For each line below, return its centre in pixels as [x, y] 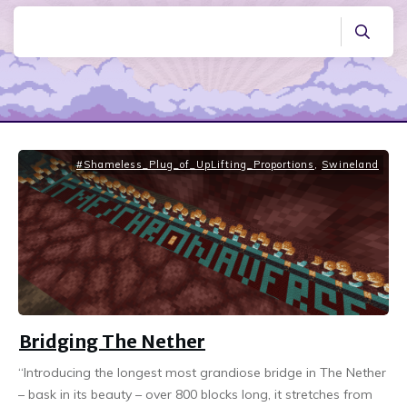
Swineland [350, 164]
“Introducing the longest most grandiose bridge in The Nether [202, 372]
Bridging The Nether [112, 341]
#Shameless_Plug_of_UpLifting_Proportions [195, 164]
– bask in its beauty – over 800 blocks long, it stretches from [195, 394]
